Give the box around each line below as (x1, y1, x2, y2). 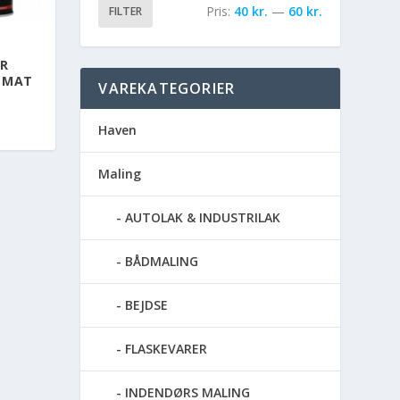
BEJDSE (125, 296, 169, 313)
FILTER (109, 3, 143, 19)
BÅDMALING (125, 252, 199, 270)
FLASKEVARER (125, 339, 208, 357)
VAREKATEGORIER (98, 78, 236, 98)
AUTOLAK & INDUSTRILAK (125, 208, 281, 226)
